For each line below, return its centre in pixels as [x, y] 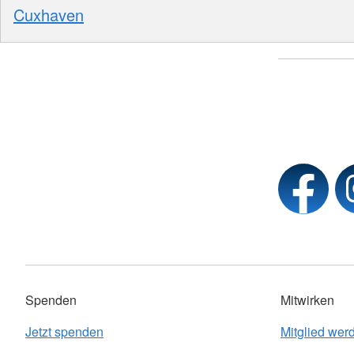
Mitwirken [307, 300]
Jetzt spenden [64, 331]
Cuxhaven [49, 14]
